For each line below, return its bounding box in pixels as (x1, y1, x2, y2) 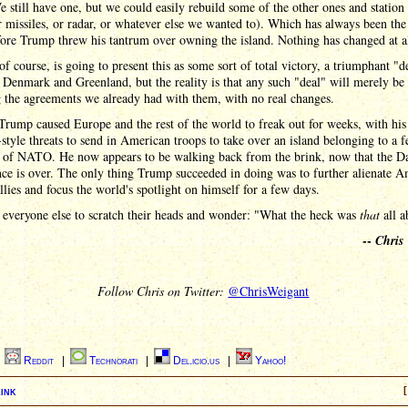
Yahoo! (255, 354, 286, 367)
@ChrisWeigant (228, 282, 310, 300)
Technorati (89, 354, 140, 367)
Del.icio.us (173, 354, 222, 367)
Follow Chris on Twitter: (97, 282, 229, 300)
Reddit (24, 354, 56, 367)
